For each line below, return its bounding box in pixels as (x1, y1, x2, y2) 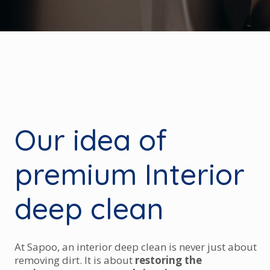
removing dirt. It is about (14, 253, 135, 267)
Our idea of (14, 122, 167, 158)
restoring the (135, 253, 202, 267)
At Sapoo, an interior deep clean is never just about (14, 240, 257, 254)
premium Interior (14, 156, 245, 192)
